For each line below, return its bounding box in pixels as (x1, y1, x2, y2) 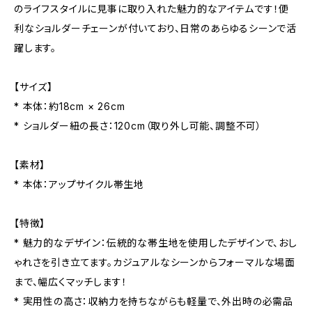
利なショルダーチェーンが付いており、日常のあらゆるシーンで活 (14, 22, 297, 34)
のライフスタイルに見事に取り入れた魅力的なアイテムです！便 (14, 3, 290, 15)
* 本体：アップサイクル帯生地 (14, 178, 145, 190)
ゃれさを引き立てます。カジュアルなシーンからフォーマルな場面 (14, 256, 295, 268)
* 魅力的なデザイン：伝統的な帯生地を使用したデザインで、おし (14, 237, 297, 249)
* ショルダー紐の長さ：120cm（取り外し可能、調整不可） (14, 120, 262, 132)
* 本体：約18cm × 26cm (14, 100, 125, 112)
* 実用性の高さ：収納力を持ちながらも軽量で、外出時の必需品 (14, 295, 293, 307)
